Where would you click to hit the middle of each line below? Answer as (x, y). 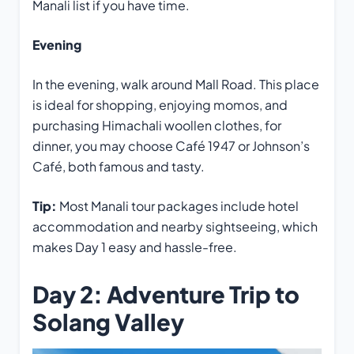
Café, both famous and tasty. (119, 166)
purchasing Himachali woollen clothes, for (157, 125)
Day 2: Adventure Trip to (166, 294)
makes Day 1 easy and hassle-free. (135, 247)
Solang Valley (108, 321)
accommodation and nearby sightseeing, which (175, 226)
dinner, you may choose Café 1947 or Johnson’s (171, 145)
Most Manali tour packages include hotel (179, 205)
